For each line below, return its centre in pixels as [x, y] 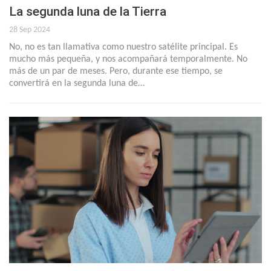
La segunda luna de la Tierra [88, 11]
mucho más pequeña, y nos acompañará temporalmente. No [128, 59]
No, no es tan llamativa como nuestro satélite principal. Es [123, 47]
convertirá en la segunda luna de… [77, 83]
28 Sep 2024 [30, 30]
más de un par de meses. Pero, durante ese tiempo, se [116, 71]
